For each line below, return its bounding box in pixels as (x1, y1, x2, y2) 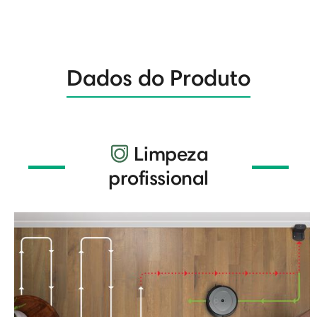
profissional (108, 165, 209, 190)
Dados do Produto (67, 63, 250, 91)
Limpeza (134, 141, 209, 166)
